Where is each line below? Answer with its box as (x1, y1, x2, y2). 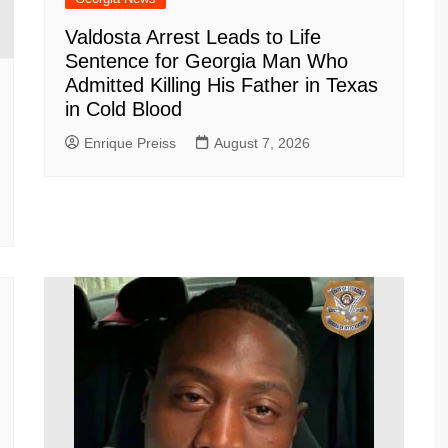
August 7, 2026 (214, 134, 310, 151)
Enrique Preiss (84, 134, 176, 151)
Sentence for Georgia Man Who (65, 49, 348, 72)
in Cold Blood (65, 97, 182, 120)
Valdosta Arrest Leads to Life (65, 25, 321, 48)
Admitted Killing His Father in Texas (65, 73, 378, 96)
